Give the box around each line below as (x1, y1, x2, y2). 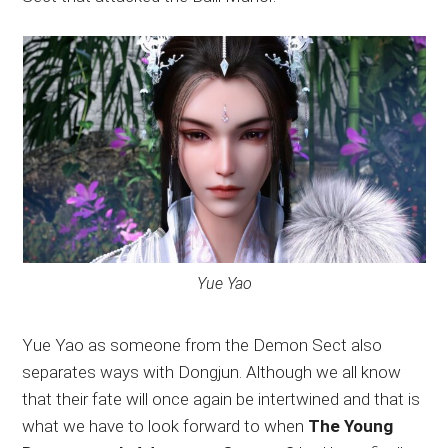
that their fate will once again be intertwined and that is (22, 388, 421, 409)
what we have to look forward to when (22, 415, 309, 436)
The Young (308, 415, 394, 436)
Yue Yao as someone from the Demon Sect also (22, 334, 383, 355)
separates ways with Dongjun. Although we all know (22, 361, 402, 382)
